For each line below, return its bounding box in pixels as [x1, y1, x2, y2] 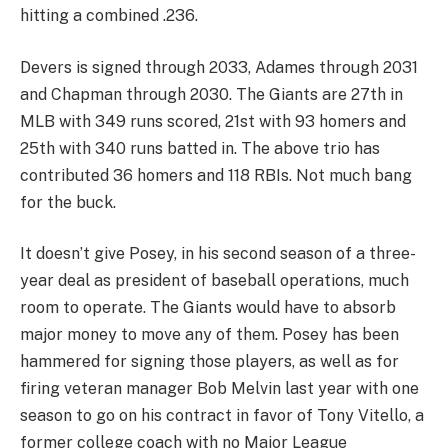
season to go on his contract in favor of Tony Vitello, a [20, 406, 424, 426]
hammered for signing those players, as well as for [20, 352, 399, 372]
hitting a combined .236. [20, 6, 198, 26]
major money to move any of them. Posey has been [20, 325, 399, 345]
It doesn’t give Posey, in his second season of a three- [20, 244, 416, 264]
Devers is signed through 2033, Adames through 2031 [20, 57, 418, 77]
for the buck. [20, 192, 116, 212]
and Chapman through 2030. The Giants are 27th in [20, 84, 403, 104]
